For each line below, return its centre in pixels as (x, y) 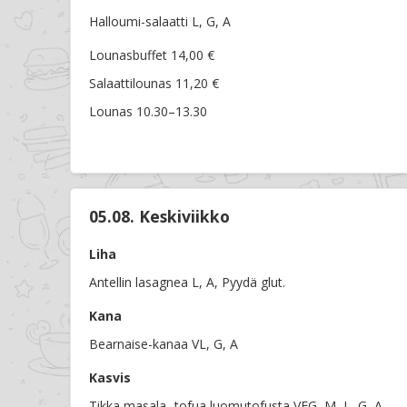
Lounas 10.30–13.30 (148, 112)
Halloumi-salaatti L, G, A (160, 22)
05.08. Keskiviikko (159, 217)
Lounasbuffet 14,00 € (152, 55)
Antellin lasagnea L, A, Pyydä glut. (187, 283)
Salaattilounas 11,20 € (154, 84)
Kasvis (110, 378)
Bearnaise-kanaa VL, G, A (164, 344)
